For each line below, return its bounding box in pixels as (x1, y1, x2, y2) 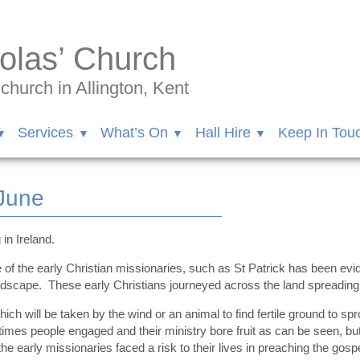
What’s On (100, 125, 169, 141)
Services (18, 125, 74, 141)
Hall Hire (194, 125, 251, 141)
